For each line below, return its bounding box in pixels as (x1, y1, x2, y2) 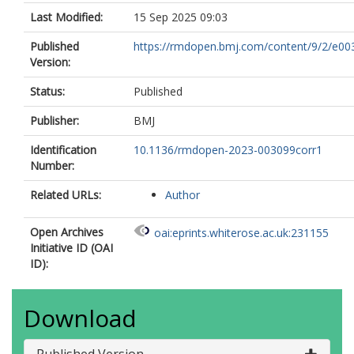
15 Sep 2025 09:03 (134, 9, 228, 24)
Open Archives (30, 224, 104, 239)
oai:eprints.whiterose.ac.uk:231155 (154, 225, 329, 241)
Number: (30, 158, 74, 173)
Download (24, 302, 137, 334)
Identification (30, 142, 96, 157)
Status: (30, 84, 65, 99)
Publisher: (30, 113, 79, 128)
